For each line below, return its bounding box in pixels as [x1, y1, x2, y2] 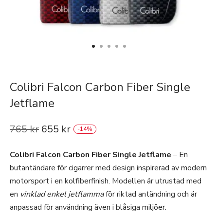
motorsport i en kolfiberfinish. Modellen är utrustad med [10, 176, 201, 186]
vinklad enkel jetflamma [20, 189, 104, 200]
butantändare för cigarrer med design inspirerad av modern [10, 163, 207, 173]
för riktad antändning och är [104, 189, 197, 200]
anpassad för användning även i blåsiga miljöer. [10, 202, 166, 213]
